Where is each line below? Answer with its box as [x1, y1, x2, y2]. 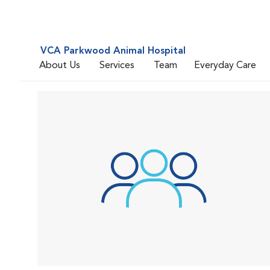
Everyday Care [194, 60, 256, 71]
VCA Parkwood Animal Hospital [40, 46, 186, 56]
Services [99, 60, 134, 71]
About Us [39, 60, 80, 71]
